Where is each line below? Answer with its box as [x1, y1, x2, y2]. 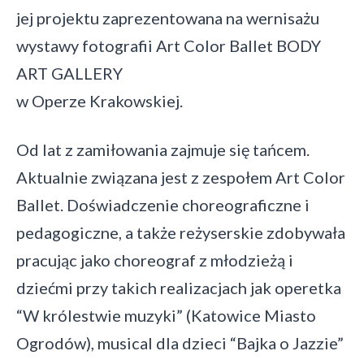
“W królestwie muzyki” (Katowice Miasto [16, 305, 316, 325]
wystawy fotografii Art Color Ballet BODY [16, 36, 321, 55]
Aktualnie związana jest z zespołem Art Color [16, 167, 345, 187]
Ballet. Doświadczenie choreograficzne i [16, 195, 310, 214]
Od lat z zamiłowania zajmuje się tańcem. [16, 140, 310, 159]
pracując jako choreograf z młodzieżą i [16, 250, 293, 270]
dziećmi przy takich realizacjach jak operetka [16, 278, 341, 297]
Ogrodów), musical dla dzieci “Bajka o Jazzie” [16, 333, 344, 353]
